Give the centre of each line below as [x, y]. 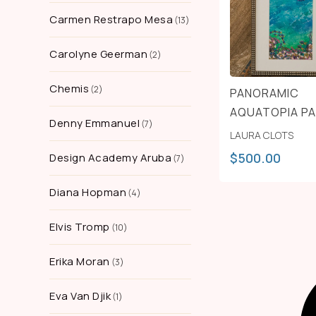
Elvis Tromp [80, 227]
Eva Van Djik [80, 296]
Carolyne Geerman [98, 54]
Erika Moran [80, 261]
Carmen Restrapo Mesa [111, 19]
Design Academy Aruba [110, 158]
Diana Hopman [88, 192]
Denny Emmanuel [95, 123]
